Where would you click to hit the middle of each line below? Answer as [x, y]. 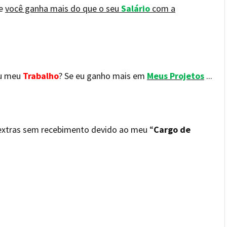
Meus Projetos [176, 76]
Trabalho [41, 76]
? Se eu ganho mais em [103, 76]
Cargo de [172, 129]
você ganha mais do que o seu [63, 8]
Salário [136, 8]
